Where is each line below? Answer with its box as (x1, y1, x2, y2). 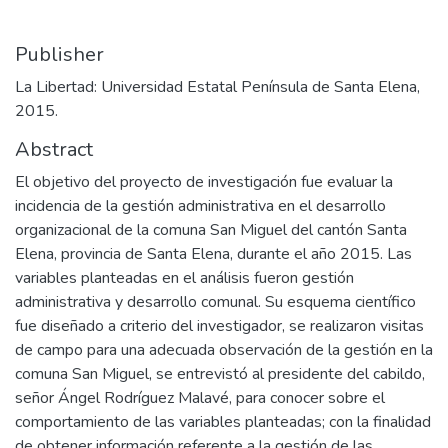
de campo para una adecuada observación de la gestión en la (15, 339, 433, 361)
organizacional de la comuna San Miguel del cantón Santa (15, 219, 407, 241)
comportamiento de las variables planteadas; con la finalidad (15, 411, 431, 433)
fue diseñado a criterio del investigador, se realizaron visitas (15, 315, 424, 337)
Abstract (15, 136, 93, 163)
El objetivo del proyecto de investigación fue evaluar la (15, 171, 393, 193)
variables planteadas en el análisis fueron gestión (15, 267, 354, 289)
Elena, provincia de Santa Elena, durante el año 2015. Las (15, 243, 412, 265)
